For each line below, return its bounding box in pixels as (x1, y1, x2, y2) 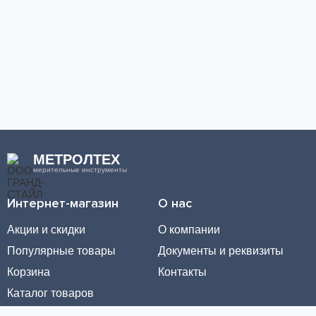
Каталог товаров (7, 287, 94, 299)
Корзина (7, 266, 50, 278)
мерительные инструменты (33, 166, 127, 174)
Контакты (158, 266, 207, 278)
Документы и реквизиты (158, 245, 284, 257)
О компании (158, 224, 220, 236)
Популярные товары (7, 245, 116, 257)
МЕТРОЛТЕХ (33, 152, 120, 167)
